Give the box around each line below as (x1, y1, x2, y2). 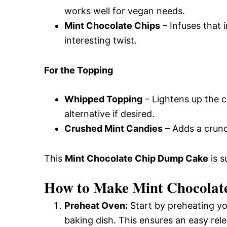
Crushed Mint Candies (64, 123, 163, 134)
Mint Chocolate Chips (64, 20, 160, 31)
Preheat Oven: (64, 200, 128, 211)
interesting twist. (64, 35, 137, 46)
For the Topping (44, 65, 113, 75)
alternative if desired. (64, 108, 155, 119)
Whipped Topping (64, 94, 142, 104)
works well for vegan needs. (64, 6, 185, 16)
